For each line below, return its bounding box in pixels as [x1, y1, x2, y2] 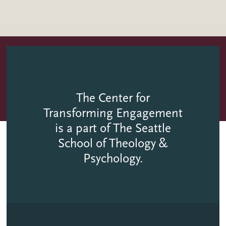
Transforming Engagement [43, 105, 183, 121]
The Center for [76, 90, 150, 106]
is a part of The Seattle [54, 121, 171, 136]
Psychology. [83, 151, 143, 166]
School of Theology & [58, 136, 168, 151]
